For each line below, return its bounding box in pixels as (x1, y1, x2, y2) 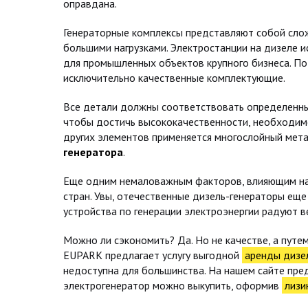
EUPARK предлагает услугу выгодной (63, 248, 242, 262)
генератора (63, 145, 123, 159)
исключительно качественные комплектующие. (63, 71, 285, 85)
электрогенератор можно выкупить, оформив (63, 278, 282, 292)
